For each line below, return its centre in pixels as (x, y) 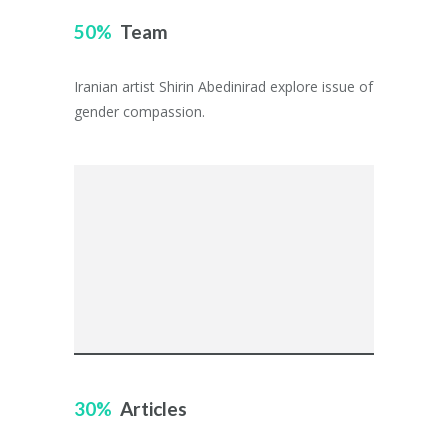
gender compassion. (139, 111)
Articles (153, 408)
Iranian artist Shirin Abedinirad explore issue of (223, 86)
